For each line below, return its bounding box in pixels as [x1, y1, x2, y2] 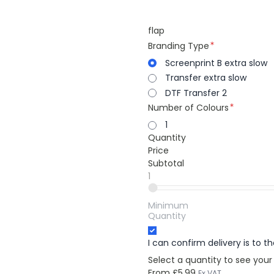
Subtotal [147, 157, 184, 169]
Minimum [147, 199, 188, 212]
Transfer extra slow [165, 72, 246, 84]
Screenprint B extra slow [165, 56, 267, 69]
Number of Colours [147, 102, 229, 114]
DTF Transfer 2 [165, 86, 227, 99]
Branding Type [147, 39, 209, 52]
